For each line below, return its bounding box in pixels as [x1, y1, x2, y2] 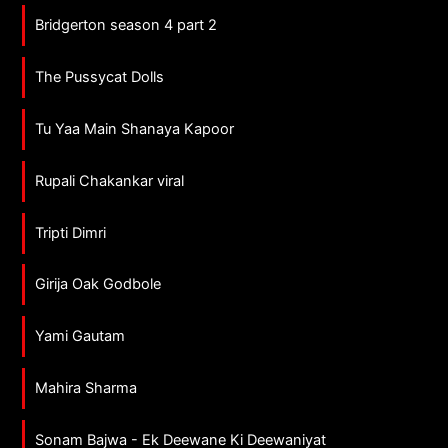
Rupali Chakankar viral [35, 171, 185, 190]
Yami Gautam [35, 327, 126, 346]
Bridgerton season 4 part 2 [35, 15, 218, 34]
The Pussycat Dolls [35, 67, 165, 86]
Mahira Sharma [35, 379, 138, 398]
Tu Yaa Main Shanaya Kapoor [35, 119, 235, 138]
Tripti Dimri [35, 223, 107, 242]
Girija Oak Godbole [35, 275, 162, 294]
